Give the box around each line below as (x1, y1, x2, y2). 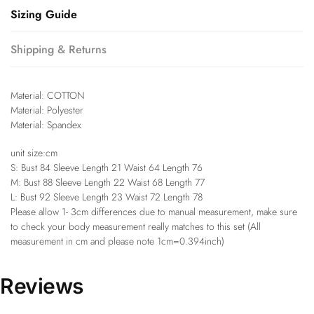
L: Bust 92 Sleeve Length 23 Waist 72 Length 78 (11, 190, 203, 205)
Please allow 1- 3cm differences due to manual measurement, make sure (11, 205, 297, 219)
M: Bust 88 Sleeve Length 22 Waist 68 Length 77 (11, 175, 205, 190)
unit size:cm (11, 146, 57, 161)
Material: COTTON (11, 88, 85, 102)
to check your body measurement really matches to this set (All (11, 219, 261, 234)
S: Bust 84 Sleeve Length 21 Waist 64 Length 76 (11, 161, 203, 175)
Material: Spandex (11, 117, 81, 132)
